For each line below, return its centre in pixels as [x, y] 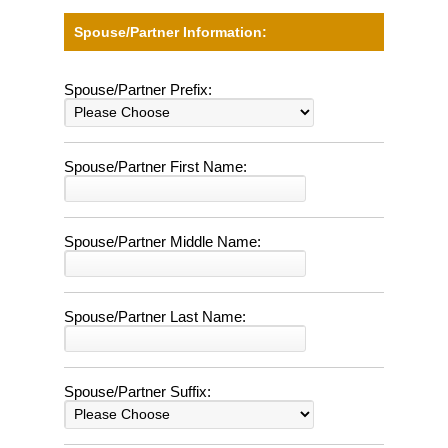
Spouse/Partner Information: [170, 31]
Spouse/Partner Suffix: [137, 391]
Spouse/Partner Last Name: [155, 316]
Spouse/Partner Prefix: [138, 89]
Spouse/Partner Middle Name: [162, 241]
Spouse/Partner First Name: [155, 166]
